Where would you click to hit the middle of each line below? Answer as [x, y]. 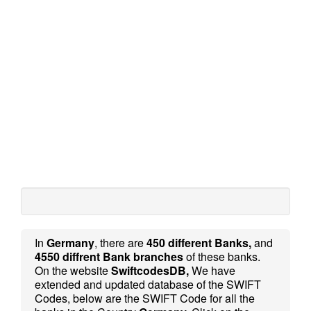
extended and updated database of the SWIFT [148, 284]
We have [212, 270]
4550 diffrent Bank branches [109, 257]
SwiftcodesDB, [150, 270]
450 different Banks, [199, 243]
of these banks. [222, 257]
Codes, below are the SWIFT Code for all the [145, 298]
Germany [70, 243]
